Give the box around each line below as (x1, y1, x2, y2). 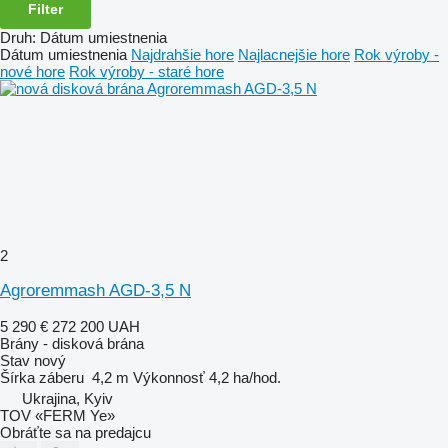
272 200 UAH (52, 317, 140, 335)
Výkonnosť (133, 368, 205, 386)
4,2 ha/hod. (209, 368, 281, 386)
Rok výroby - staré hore (69, 62, 224, 80)
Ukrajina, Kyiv (22, 389, 113, 407)
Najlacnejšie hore (238, 45, 350, 63)
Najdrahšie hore (131, 45, 234, 63)
